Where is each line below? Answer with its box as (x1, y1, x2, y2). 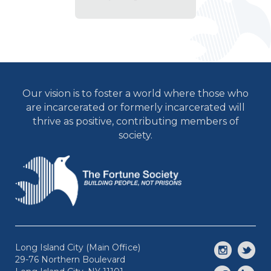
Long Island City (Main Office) (15, 241, 140, 253)
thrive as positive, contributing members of (32, 116, 239, 128)
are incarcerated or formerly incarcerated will (26, 102, 245, 114)
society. (119, 129, 152, 142)
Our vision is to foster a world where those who (22, 88, 249, 100)
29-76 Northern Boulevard (15, 253, 125, 265)
